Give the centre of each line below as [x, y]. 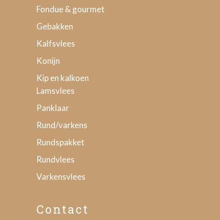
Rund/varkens [62, 125]
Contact [63, 209]
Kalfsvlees [56, 43]
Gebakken [55, 26]
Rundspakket [60, 142]
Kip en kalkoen [63, 78]
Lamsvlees [55, 91]
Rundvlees [55, 159]
